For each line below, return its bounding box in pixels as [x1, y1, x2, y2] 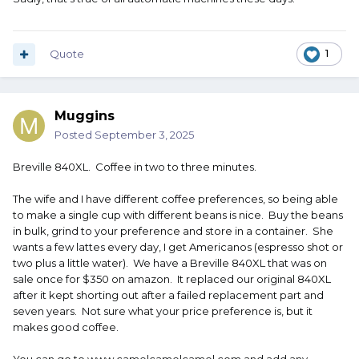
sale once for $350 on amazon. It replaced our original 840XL [13, 272, 331, 286]
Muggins [54, 108, 115, 124]
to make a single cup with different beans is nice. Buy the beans [13, 208, 343, 222]
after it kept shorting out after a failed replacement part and [13, 288, 324, 302]
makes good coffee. [13, 321, 119, 334]
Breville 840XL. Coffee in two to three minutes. [13, 160, 256, 174]
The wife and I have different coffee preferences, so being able [13, 192, 338, 206]
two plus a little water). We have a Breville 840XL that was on [13, 256, 327, 270]
